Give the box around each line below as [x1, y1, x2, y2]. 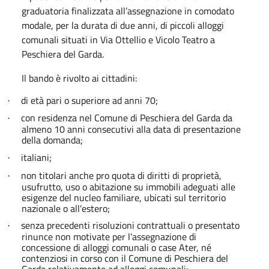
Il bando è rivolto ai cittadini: [22, 70, 137, 85]
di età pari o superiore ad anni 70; [21, 92, 158, 107]
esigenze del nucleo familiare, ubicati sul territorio [22, 190, 226, 205]
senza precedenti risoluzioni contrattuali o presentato [21, 218, 240, 233]
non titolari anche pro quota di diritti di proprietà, [21, 168, 222, 183]
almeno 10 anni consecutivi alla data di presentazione [22, 122, 241, 137]
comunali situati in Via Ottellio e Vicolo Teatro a [22, 32, 215, 47]
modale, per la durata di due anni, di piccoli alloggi [22, 17, 224, 32]
